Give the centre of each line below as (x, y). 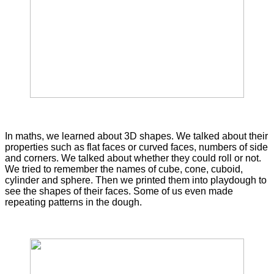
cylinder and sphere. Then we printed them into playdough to (136, 180)
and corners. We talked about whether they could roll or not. (133, 158)
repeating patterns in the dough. (73, 202)
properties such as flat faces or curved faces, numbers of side (136, 147)
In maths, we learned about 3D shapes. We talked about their (136, 136)
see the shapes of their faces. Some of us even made (119, 191)
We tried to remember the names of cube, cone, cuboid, (124, 169)
